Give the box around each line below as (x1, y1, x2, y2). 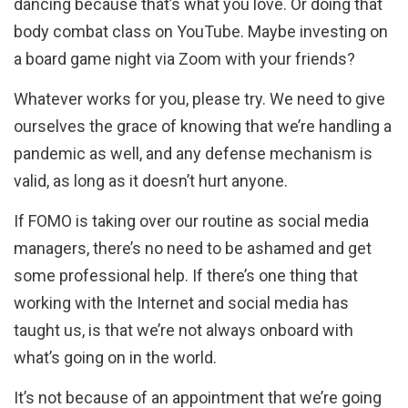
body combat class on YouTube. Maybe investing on (14, 21, 388, 41)
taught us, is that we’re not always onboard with (14, 320, 353, 340)
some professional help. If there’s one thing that (14, 265, 358, 285)
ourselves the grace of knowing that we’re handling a (14, 116, 392, 136)
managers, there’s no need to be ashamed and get (14, 238, 372, 258)
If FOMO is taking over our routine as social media (14, 210, 369, 230)
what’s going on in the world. (14, 347, 217, 367)
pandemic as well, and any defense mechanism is (14, 143, 372, 163)
